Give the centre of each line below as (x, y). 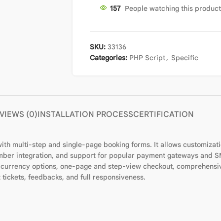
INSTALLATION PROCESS (85, 114)
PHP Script (147, 58)
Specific (184, 58)
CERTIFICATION (164, 114)
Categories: (108, 58)
